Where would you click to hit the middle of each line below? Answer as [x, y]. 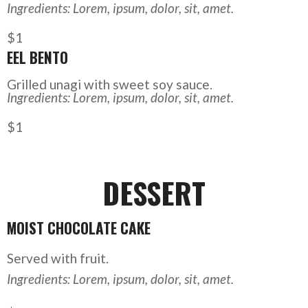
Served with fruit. [57, 258]
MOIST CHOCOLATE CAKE [78, 228]
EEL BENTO [37, 58]
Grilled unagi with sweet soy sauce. [109, 85]
